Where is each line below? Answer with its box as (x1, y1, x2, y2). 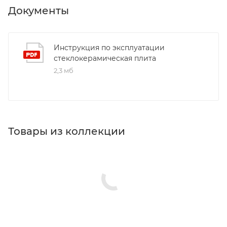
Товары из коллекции (8, 125, 125, 137)
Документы (8, 4, 69, 17)
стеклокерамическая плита (54, 53, 156, 63)
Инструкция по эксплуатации (54, 43, 165, 52)
